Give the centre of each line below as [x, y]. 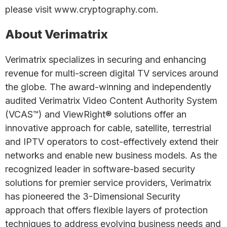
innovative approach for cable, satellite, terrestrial [108, 128]
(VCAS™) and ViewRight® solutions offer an [96, 114]
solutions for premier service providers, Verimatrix [108, 183]
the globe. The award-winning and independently [108, 87]
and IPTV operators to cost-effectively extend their [112, 142]
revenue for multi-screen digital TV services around [112, 73]
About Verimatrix [56, 34]
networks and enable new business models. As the [111, 155]
